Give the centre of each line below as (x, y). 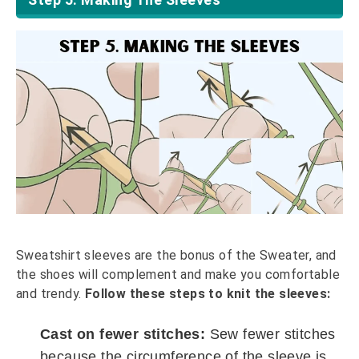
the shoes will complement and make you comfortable (178, 275)
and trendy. (50, 294)
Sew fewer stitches (272, 335)
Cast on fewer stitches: (125, 335)
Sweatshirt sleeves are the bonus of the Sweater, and (176, 256)
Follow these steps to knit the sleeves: (208, 294)
